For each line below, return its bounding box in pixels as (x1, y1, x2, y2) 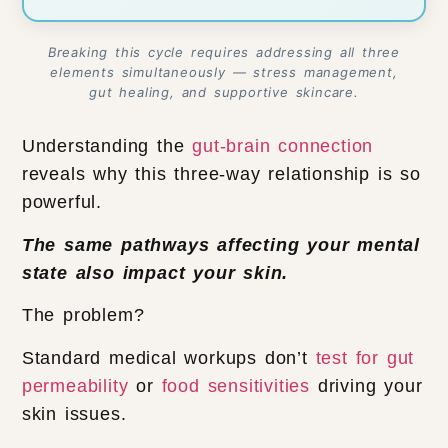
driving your (310, 375, 423, 396)
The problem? (21, 305, 153, 326)
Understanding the (21, 136, 193, 157)
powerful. (21, 192, 110, 213)
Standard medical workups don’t (21, 347, 316, 368)
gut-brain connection (192, 136, 374, 157)
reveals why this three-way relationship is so (21, 164, 421, 185)
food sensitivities (161, 375, 311, 396)
